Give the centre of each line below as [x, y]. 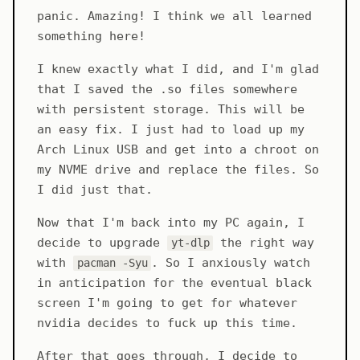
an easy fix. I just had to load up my [171, 130]
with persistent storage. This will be [171, 110]
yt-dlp [190, 243]
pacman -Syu [112, 263]
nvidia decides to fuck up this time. [167, 323]
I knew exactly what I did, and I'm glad [178, 70]
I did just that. [95, 190]
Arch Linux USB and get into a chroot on [178, 150]
